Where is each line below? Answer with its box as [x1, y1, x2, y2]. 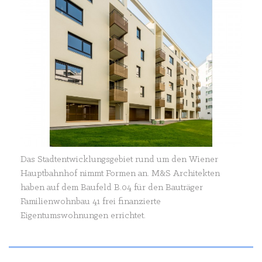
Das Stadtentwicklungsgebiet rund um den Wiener [20, 155, 218, 165]
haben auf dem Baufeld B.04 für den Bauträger [20, 183, 203, 193]
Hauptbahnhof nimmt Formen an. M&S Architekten [20, 169, 220, 179]
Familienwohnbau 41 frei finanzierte [20, 197, 161, 207]
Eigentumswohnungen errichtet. [20, 211, 146, 221]
